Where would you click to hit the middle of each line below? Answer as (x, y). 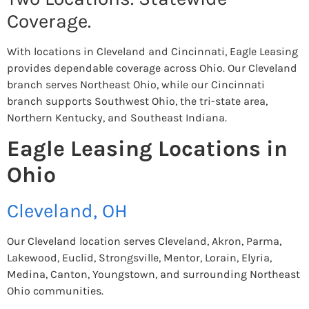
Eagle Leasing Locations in (147, 149)
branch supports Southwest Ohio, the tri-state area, (137, 101)
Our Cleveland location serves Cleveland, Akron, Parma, (144, 241)
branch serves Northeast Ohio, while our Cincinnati (136, 84)
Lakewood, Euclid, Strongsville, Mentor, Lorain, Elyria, (139, 258)
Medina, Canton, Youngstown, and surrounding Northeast (153, 275)
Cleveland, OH (67, 211)
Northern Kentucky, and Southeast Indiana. (117, 117)
